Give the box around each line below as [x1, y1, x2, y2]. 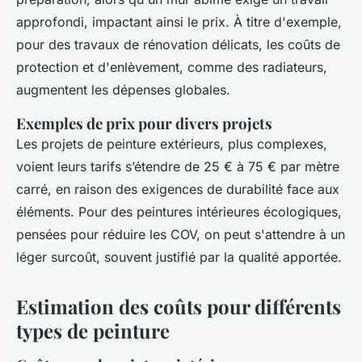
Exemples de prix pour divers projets [16, 113, 272, 134]
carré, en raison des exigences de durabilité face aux [16, 181, 339, 198]
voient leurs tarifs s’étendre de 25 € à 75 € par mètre [16, 158, 339, 175]
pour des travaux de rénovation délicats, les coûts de [16, 36, 340, 53]
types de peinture [16, 318, 170, 344]
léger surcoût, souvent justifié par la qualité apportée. [16, 249, 342, 266]
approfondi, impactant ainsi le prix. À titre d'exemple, [16, 14, 342, 31]
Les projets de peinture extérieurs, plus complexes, [16, 136, 327, 153]
